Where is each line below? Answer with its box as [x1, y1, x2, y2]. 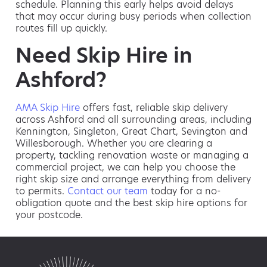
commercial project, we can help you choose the [15, 160, 235, 174]
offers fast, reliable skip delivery [80, 100, 228, 114]
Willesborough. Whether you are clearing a [15, 136, 212, 150]
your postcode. [15, 207, 83, 222]
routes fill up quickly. [15, 21, 107, 36]
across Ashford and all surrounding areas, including [15, 112, 252, 126]
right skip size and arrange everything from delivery [15, 172, 251, 186]
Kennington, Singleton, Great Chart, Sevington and [15, 124, 247, 138]
